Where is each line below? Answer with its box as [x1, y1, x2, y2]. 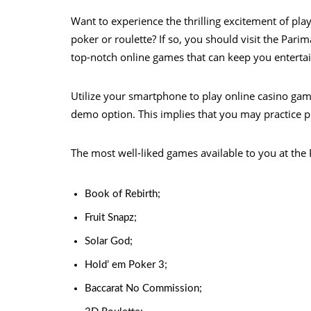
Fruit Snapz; [85, 212, 137, 223]
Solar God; [85, 236, 133, 246]
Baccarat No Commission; [85, 283, 202, 294]
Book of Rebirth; [85, 189, 160, 199]
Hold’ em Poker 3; [85, 260, 167, 270]
